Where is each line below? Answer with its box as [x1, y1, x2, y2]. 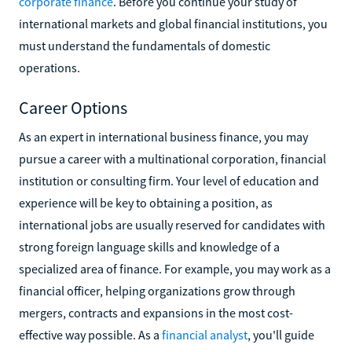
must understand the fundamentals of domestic [19, 37, 270, 53]
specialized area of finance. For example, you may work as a [19, 260, 331, 277]
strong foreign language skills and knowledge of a [19, 238, 280, 255]
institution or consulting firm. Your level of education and [19, 172, 319, 189]
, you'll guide [247, 326, 314, 343]
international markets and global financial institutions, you [19, 15, 328, 31]
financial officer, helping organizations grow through [19, 282, 295, 299]
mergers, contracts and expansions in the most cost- [19, 304, 293, 321]
